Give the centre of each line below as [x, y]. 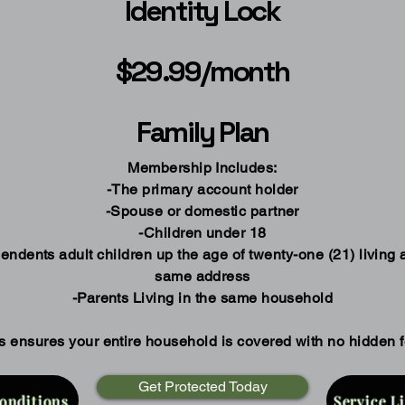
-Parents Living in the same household [202, 298]
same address [202, 276]
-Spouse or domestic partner [202, 211]
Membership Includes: [202, 168]
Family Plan [202, 132]
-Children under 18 [202, 233]
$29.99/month [202, 71]
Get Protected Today [202, 386]
